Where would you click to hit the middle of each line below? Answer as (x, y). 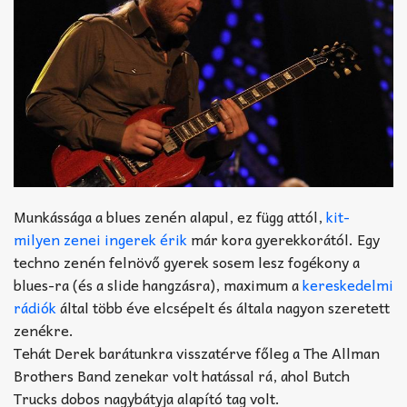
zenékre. (44, 330)
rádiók (35, 308)
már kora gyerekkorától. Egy (283, 239)
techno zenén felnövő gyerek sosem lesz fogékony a (187, 262)
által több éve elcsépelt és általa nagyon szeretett (223, 308)
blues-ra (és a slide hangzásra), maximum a (158, 285)
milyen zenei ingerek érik (100, 239)
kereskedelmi (348, 285)
